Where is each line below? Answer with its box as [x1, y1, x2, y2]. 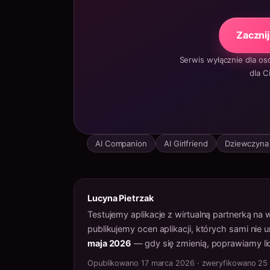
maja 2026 [87, 237, 132, 248]
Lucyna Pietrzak [87, 192, 154, 203]
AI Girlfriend [163, 138, 208, 148]
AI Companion [95, 138, 147, 148]
